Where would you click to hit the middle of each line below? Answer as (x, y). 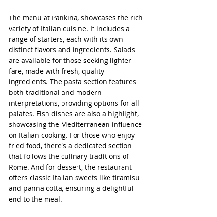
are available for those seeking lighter (71, 60)
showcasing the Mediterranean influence (76, 124)
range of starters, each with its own (67, 39)
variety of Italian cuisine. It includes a (70, 28)
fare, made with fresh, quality (57, 71)
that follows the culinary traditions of (70, 156)
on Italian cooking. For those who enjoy (73, 135)
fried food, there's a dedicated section (71, 145)
